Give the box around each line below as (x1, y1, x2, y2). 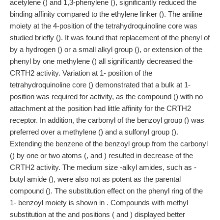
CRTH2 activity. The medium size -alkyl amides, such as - (10, 163, 196, 171)
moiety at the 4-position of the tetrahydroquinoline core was (10, 22, 197, 30)
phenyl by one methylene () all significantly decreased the (10, 57, 192, 65)
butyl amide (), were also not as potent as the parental (10, 175, 181, 183)
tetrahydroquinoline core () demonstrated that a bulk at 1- (10, 81, 191, 89)
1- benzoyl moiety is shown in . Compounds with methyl (10, 198, 188, 207)
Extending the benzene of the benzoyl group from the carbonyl (10, 139, 208, 148)
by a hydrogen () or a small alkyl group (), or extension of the (10, 45, 202, 54)
